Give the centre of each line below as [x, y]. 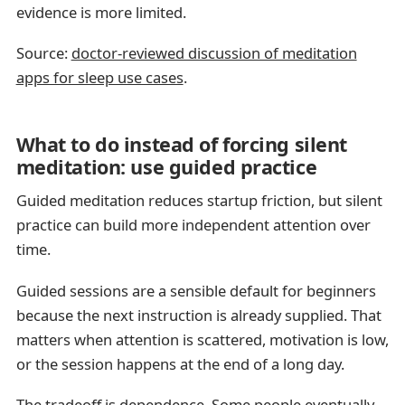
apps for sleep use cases [99, 78]
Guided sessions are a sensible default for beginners [196, 290]
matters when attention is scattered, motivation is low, [202, 339]
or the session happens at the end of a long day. [180, 363]
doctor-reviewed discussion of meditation [214, 53]
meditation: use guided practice [166, 166]
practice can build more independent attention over [193, 225]
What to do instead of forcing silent [182, 144]
